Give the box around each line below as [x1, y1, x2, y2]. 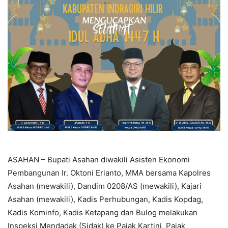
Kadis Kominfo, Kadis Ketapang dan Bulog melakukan [8, 207, 197, 217]
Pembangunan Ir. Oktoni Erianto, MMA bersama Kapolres [8, 167, 211, 178]
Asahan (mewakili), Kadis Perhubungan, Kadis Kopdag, [8, 194, 203, 204]
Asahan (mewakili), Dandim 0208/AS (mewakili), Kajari [8, 181, 202, 191]
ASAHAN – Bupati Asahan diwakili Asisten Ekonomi [8, 154, 190, 164]
